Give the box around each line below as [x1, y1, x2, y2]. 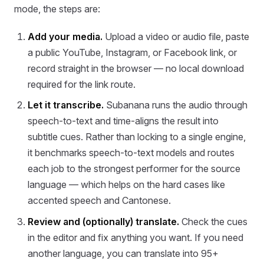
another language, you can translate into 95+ [28, 247, 219, 260]
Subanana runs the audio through [104, 99, 248, 111]
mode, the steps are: [14, 2, 100, 15]
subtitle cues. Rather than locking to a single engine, [28, 131, 246, 143]
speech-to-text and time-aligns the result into [28, 115, 219, 127]
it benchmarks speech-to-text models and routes [28, 147, 235, 159]
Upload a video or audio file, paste [103, 30, 250, 42]
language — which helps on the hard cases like [28, 179, 226, 191]
